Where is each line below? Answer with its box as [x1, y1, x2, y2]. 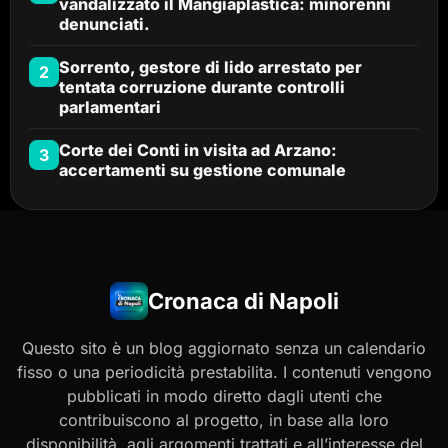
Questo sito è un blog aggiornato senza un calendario [22, 337, 426, 358]
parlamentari [59, 96, 161, 117]
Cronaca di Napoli [147, 287, 339, 314]
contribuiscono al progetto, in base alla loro [59, 409, 389, 430]
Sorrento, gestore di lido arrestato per [59, 56, 362, 77]
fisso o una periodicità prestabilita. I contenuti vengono [16, 361, 432, 382]
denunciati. [59, 13, 150, 34]
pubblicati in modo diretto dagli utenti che [66, 385, 382, 406]
